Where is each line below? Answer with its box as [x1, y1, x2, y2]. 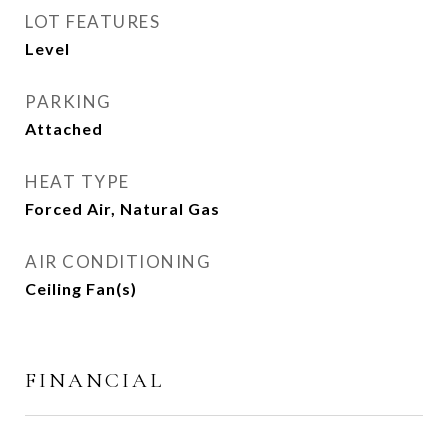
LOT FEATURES [25, 11, 160, 32]
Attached [25, 119, 103, 138]
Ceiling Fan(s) [25, 279, 137, 298]
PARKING [25, 91, 112, 112]
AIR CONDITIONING [25, 251, 211, 272]
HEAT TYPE [25, 171, 130, 192]
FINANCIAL [25, 368, 164, 393]
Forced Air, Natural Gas [25, 199, 220, 218]
